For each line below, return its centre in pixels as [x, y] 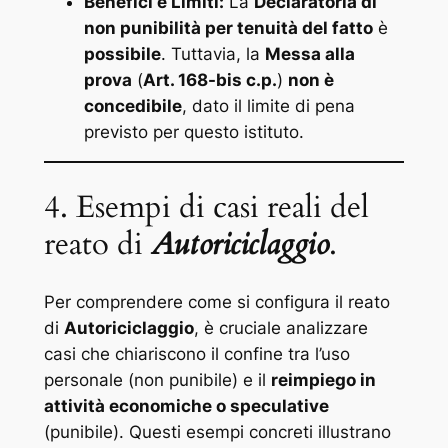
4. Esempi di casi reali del [206, 207]
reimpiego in [323, 379]
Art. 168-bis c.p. [209, 79]
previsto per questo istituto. [193, 131]
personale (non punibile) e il [157, 379]
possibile [122, 53]
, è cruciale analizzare [280, 327]
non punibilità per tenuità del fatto [228, 27]
